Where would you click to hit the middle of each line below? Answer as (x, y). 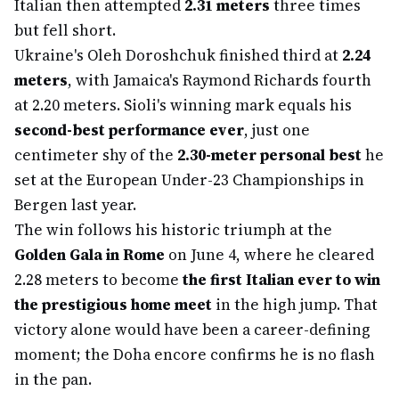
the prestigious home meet (113, 305)
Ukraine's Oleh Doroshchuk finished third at (178, 55)
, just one (277, 130)
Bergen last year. (75, 205)
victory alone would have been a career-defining (192, 330)
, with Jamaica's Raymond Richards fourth (220, 80)
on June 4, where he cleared (269, 255)
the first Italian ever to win (281, 280)
